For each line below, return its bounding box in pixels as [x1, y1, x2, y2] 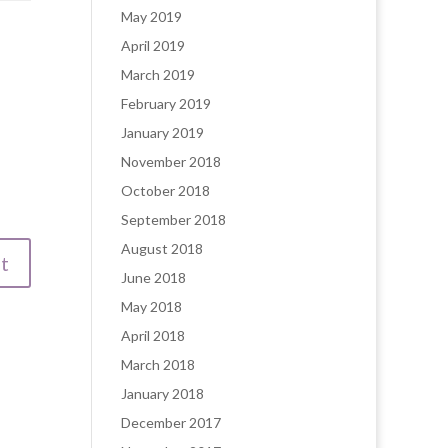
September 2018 [121, 211, 226, 228]
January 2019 [121, 124, 204, 141]
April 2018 [121, 327, 185, 344]
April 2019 [121, 37, 185, 54]
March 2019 [121, 66, 195, 83]
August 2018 [121, 240, 203, 257]
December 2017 [121, 414, 221, 431]
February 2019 [121, 95, 211, 112]
